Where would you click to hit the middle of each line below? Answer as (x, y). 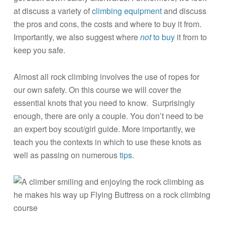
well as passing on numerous (66, 155)
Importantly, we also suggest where (77, 37)
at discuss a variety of (52, 11)
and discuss (184, 11)
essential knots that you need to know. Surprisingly (104, 103)
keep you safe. (39, 50)
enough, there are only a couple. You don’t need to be (108, 116)
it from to (191, 37)
